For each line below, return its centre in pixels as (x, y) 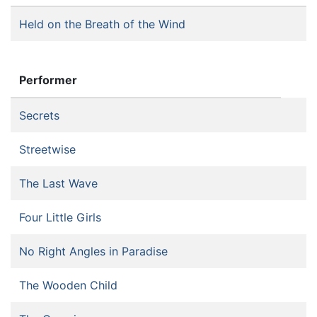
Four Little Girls (60, 218)
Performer (48, 80)
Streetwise (47, 150)
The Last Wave (58, 184)
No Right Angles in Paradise (93, 252)
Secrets (39, 116)
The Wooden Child (68, 286)
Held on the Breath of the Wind (102, 24)
